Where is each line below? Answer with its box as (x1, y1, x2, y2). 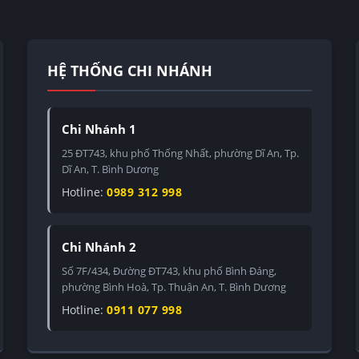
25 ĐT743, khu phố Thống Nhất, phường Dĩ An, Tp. (62, 145, 299, 160)
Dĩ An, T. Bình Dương (62, 161, 159, 176)
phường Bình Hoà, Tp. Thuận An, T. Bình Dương (62, 279, 286, 294)
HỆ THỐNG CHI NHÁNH (47, 60, 212, 80)
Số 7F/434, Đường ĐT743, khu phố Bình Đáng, (62, 263, 276, 278)
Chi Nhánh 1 (62, 120, 136, 137)
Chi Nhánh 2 (62, 238, 136, 255)
